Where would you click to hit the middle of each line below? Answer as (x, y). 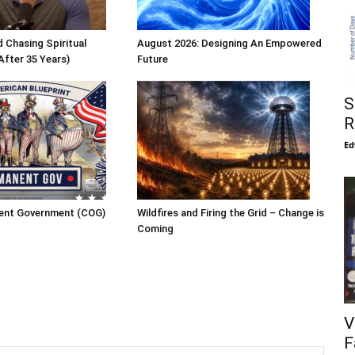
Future (152, 59)
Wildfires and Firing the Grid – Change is (230, 213)
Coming (155, 229)
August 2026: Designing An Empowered (229, 44)
